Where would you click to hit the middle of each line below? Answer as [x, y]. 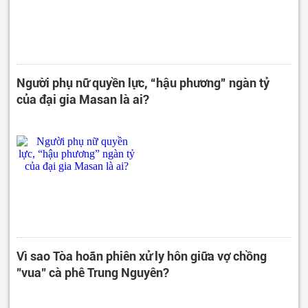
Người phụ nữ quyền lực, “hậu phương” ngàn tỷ [143, 82]
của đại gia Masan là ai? [83, 99]
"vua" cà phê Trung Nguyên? [93, 272]
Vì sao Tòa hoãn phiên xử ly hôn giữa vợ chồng [142, 256]
